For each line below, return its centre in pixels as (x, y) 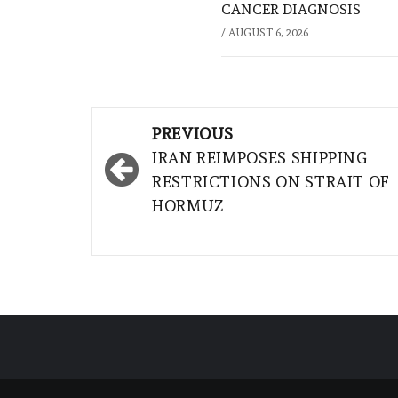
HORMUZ (188, 206)
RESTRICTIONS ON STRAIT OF (271, 182)
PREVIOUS (193, 134)
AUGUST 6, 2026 (268, 33)
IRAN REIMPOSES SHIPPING (260, 158)
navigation (165, 161)
